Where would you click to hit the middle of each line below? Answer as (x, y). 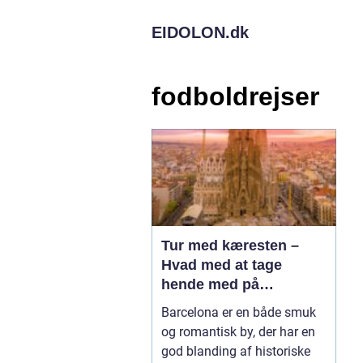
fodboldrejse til (214, 303)
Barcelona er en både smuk (239, 312)
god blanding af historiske (236, 351)
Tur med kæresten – (230, 245)
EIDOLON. (191, 32)
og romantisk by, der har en (238, 331)
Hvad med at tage (222, 265)
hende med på (210, 284)
